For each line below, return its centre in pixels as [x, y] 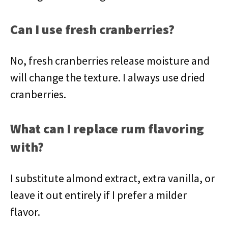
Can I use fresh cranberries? [92, 29]
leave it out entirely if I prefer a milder [98, 195]
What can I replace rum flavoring [107, 129]
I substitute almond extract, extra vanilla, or [112, 178]
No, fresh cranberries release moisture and [110, 61]
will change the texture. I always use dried [108, 77]
